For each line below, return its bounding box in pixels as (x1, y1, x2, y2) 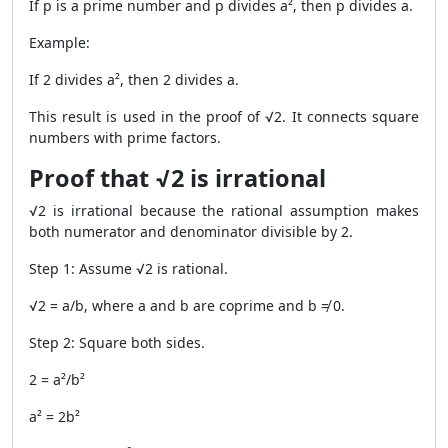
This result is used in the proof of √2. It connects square (29, 107, 419, 126)
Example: (29, 33, 90, 52)
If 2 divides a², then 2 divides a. (29, 70, 239, 89)
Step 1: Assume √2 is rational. (29, 259, 228, 278)
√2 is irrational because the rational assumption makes (29, 201, 419, 220)
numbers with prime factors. (29, 128, 221, 147)
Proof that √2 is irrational (29, 162, 326, 194)
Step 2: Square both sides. (29, 333, 205, 352)
